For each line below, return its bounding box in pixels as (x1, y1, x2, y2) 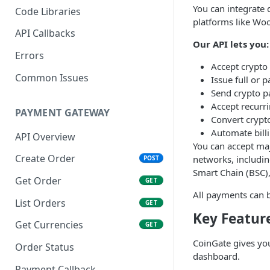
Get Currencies (15, 218, 83, 232)
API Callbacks (15, 27, 75, 40)
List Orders (15, 196, 66, 210)
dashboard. (193, 250, 240, 262)
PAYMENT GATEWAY (15, 105, 110, 119)
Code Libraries (15, 4, 81, 18)
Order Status (15, 240, 74, 254)
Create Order (15, 152, 75, 166)
